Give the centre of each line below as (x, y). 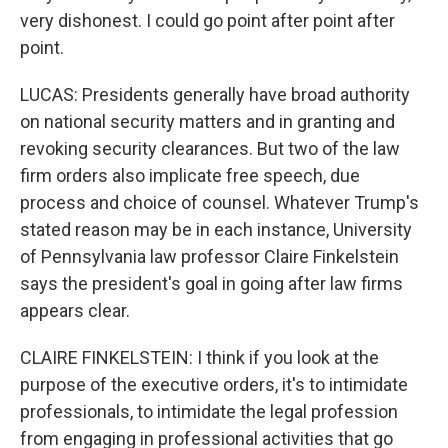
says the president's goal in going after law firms (211, 283)
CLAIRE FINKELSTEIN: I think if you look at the (199, 357)
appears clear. (75, 310)
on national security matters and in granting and (207, 121)
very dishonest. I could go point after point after (207, 20)
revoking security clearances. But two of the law (210, 148)
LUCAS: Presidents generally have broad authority (215, 94)
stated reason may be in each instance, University (216, 229)
